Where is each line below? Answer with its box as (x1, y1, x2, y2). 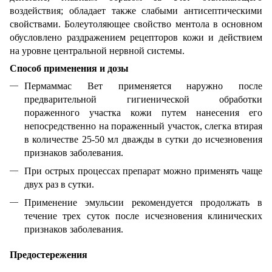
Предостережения (10, 249, 87, 260)
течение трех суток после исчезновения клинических (24, 211, 262, 222)
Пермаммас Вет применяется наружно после (24, 80, 262, 91)
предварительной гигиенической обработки (24, 93, 262, 104)
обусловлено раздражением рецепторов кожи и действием (10, 32, 262, 42)
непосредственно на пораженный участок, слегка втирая (24, 120, 262, 131)
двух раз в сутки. (24, 178, 97, 189)
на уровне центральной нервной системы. (10, 45, 185, 56)
